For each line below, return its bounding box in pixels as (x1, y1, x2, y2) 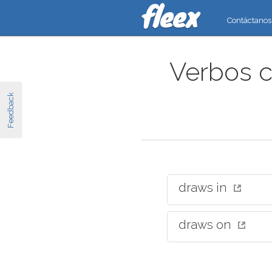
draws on (178, 217, 234, 232)
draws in (178, 180, 229, 195)
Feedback (5, 92, 15, 128)
